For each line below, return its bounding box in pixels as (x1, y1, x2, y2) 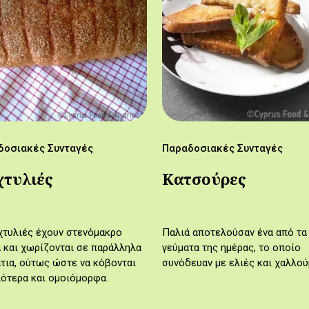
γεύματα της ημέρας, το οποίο (162, 241, 301, 255)
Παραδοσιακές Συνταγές (162, 142, 283, 155)
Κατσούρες (162, 168, 247, 190)
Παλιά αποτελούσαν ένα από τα (162, 226, 308, 239)
